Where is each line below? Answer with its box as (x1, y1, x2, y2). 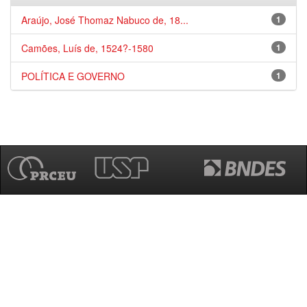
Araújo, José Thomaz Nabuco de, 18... (21, 13, 188, 27)
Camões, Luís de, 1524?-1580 (21, 41, 153, 55)
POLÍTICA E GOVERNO (21, 69, 125, 83)
